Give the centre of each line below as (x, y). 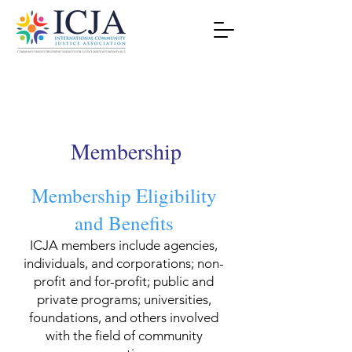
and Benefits (124, 223)
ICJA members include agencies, (124, 245)
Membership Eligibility (124, 195)
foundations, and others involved (124, 317)
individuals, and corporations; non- (124, 263)
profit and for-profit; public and (124, 281)
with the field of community (124, 335)
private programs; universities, (124, 299)
